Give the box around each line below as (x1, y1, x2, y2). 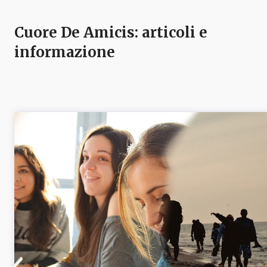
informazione (14, 43, 115, 62)
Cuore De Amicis (14, 23, 135, 42)
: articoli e (135, 23, 207, 42)
